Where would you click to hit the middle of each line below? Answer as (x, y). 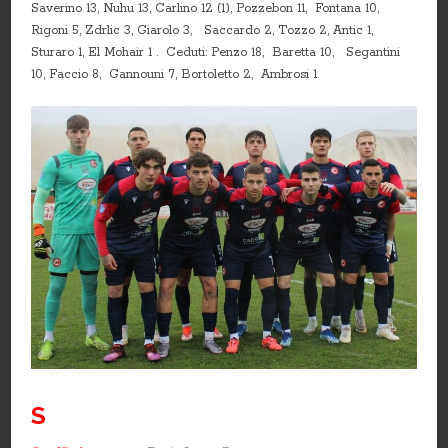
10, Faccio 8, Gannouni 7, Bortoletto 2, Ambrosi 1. (175, 75)
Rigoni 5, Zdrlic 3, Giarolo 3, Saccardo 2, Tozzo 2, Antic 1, (202, 31)
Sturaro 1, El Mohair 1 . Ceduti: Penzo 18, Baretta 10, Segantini (216, 53)
